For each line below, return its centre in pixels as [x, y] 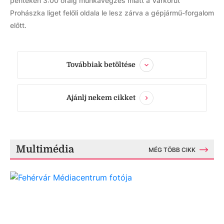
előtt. [18, 25]
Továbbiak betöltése [101, 64]
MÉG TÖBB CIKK [172, 150]
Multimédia [45, 149]
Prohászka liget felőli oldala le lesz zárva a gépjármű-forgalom [112, 13]
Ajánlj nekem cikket [101, 97]
